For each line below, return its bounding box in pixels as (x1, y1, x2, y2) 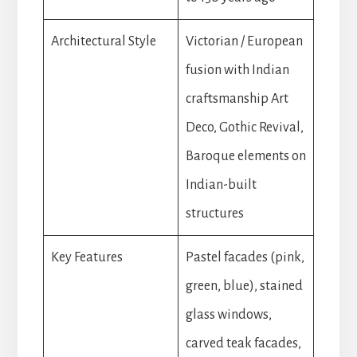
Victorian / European (185, 33, 303, 49)
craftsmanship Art (185, 91, 288, 106)
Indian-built (185, 177, 257, 192)
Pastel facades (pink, (185, 249, 304, 265)
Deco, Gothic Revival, (185, 120, 304, 135)
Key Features (50, 249, 123, 265)
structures (185, 206, 244, 221)
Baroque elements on (185, 148, 306, 163)
